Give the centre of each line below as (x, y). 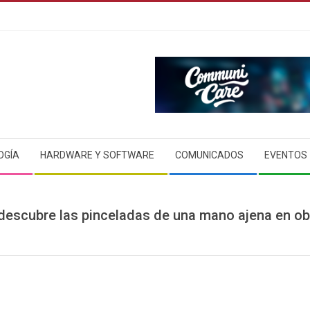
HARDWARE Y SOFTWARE (97, 155)
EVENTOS (286, 155)
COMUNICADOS (209, 155)
